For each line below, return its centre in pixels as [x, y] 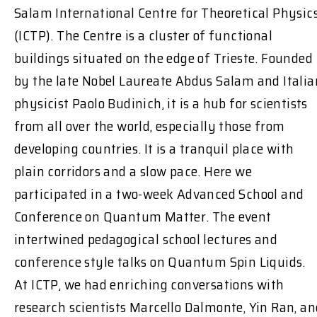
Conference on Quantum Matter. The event [143, 216]
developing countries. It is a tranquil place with [154, 148]
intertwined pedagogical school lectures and [146, 239]
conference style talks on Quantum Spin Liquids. [163, 261]
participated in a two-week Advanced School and [159, 194]
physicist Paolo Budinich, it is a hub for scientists [161, 103]
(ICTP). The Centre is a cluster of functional [143, 35]
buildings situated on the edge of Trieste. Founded [163, 58]
